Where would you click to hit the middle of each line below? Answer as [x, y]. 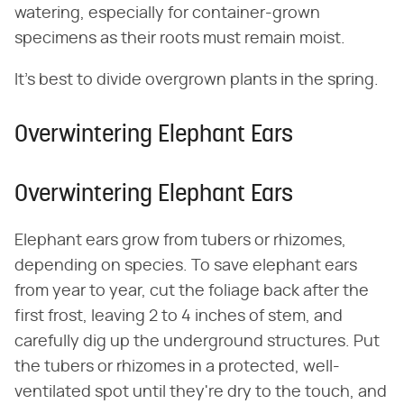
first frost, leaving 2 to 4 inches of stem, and [179, 317]
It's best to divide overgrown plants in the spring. [197, 81]
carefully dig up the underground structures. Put [197, 342]
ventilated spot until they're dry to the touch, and [201, 393]
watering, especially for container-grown [167, 14]
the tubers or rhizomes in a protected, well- [177, 367]
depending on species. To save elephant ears [186, 266]
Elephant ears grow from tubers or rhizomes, [180, 241]
